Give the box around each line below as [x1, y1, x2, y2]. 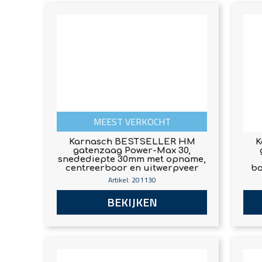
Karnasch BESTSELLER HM [68, 137, 195, 147]
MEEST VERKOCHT [93, 115, 171, 129]
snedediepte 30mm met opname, [58, 154, 206, 165]
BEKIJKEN [106, 193, 157, 212]
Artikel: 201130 [108, 174, 156, 186]
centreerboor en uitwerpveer [65, 163, 199, 174]
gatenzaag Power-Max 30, [73, 146, 191, 156]
